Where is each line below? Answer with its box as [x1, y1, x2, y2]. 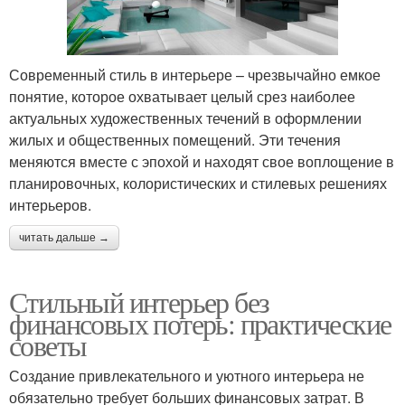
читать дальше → [19, 231, 109, 244]
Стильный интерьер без [9, 281, 269, 321]
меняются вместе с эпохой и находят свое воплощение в [9, 150, 394, 172]
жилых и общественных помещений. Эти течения [9, 128, 341, 150]
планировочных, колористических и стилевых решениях [9, 172, 387, 193]
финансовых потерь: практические [9, 303, 391, 343]
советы [9, 325, 87, 364]
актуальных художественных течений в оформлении [9, 107, 362, 128]
